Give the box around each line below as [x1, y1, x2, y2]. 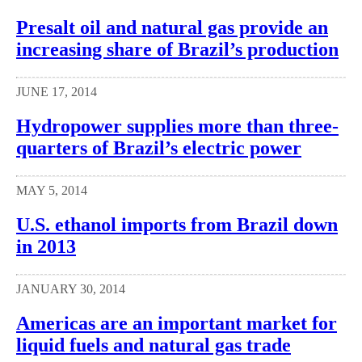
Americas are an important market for [16, 312, 337, 334]
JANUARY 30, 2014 [16, 281, 125, 296]
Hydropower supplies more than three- [16, 116, 339, 137]
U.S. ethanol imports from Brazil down [16, 213, 338, 235]
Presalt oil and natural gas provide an [16, 17, 328, 39]
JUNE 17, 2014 [16, 85, 97, 99]
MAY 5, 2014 [16, 183, 87, 197]
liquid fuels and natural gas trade [16, 334, 291, 356]
